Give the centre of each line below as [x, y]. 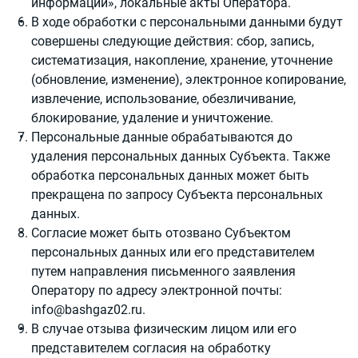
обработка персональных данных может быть [170, 175]
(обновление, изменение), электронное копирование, [189, 80]
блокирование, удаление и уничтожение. [152, 118]
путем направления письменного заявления [163, 271]
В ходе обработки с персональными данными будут [187, 22]
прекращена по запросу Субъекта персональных [177, 195]
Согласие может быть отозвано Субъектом [161, 233]
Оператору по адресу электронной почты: [157, 290]
